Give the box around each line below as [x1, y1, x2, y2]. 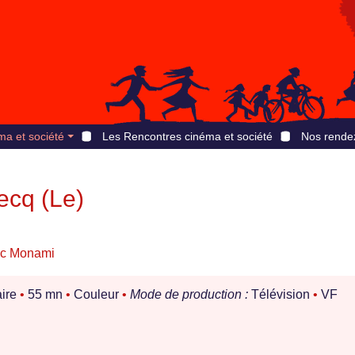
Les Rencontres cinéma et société [101, 130, 273, 143]
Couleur [71, 288, 122, 302]
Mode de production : [130, 288, 248, 302]
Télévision [248, 288, 313, 302]
